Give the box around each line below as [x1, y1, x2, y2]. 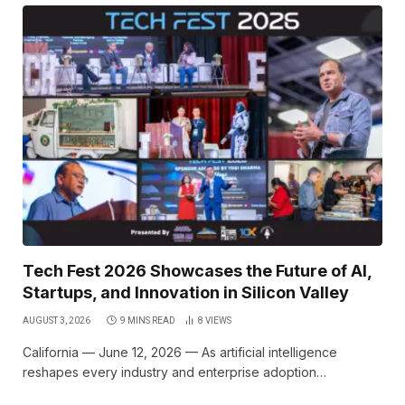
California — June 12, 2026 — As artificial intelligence [23, 344, 337, 360]
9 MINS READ [120, 315, 175, 325]
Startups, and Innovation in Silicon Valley [23, 282, 349, 302]
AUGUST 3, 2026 [23, 315, 90, 325]
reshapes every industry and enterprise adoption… [23, 363, 326, 380]
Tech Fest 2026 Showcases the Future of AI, [23, 260, 372, 280]
